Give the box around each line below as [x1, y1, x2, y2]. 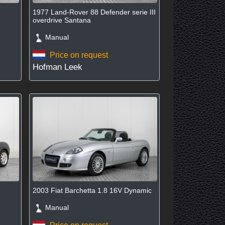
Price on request [50, 50, 108, 59]
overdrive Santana [32, 16, 91, 25]
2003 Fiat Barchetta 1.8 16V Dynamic [32, 186, 152, 195]
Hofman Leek [32, 62, 82, 72]
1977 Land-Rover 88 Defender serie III [32, 8, 156, 17]
